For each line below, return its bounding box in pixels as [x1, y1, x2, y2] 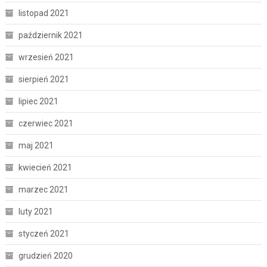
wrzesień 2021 [18, 52, 74, 62]
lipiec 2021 [18, 96, 58, 106]
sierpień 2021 [18, 74, 69, 84]
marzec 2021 [18, 184, 69, 194]
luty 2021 [18, 206, 53, 216]
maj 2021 [18, 140, 54, 150]
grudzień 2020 [18, 250, 73, 260]
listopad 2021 [18, 8, 69, 18]
